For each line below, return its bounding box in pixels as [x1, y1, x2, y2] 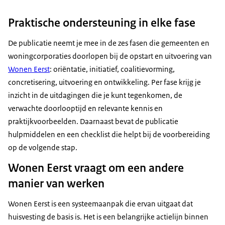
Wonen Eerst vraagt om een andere [8, 160, 184, 176]
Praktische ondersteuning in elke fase [8, 15, 195, 31]
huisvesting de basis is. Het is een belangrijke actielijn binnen [8, 212, 208, 222]
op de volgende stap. [8, 143, 77, 153]
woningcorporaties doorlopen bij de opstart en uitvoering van [8, 51, 212, 61]
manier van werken [8, 176, 104, 191]
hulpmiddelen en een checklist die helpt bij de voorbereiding [8, 130, 210, 140]
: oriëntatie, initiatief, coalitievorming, [50, 64, 175, 74]
